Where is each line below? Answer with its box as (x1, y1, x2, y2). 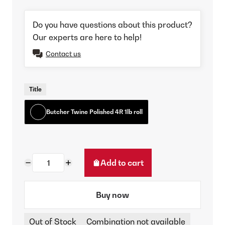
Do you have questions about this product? (33, 20, 192, 30)
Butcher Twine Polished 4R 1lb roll (46, 108, 143, 116)
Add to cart (100, 158, 144, 168)
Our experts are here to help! (33, 32, 142, 43)
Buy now (96, 190, 129, 200)
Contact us (46, 50, 81, 58)
